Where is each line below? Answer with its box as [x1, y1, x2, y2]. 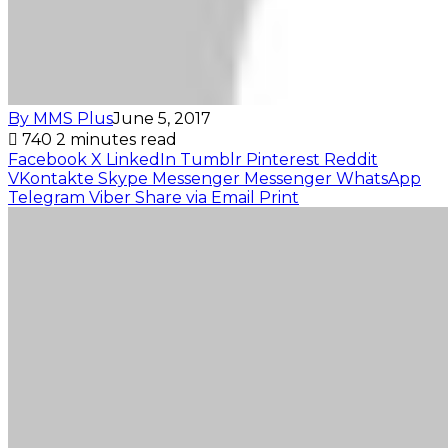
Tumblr [180, 149, 242, 169]
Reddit [324, 149, 378, 169]
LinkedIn [106, 149, 176, 169]
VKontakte [8, 168, 94, 188]
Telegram [8, 187, 85, 207]
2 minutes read [56, 129, 177, 149]
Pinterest [246, 149, 320, 169]
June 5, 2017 [113, 108, 211, 128]
